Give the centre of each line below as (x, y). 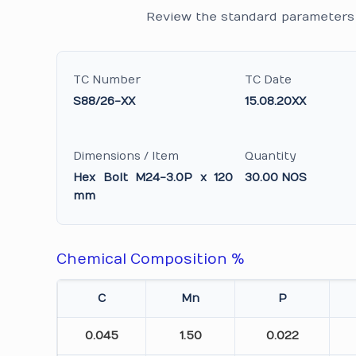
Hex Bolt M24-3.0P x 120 (153, 178)
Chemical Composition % (151, 259)
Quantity (271, 156)
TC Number (107, 80)
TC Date (269, 80)
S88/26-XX (104, 101)
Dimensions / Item (126, 156)
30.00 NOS (276, 178)
